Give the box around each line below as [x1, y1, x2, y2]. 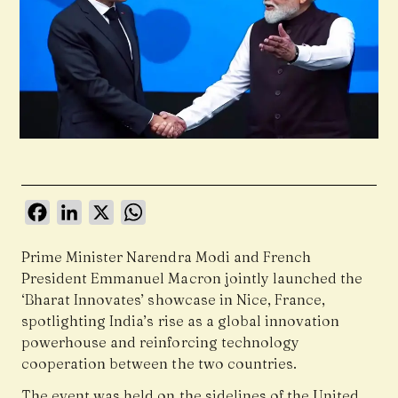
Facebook [50, 199, 116, 218]
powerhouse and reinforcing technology [21, 333, 299, 352]
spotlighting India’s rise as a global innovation [21, 312, 340, 330]
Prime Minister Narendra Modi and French [21, 248, 311, 267]
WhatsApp [146, 199, 218, 218]
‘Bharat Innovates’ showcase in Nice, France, [21, 291, 326, 309]
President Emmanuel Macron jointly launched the [21, 269, 363, 288]
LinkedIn [82, 199, 142, 218]
